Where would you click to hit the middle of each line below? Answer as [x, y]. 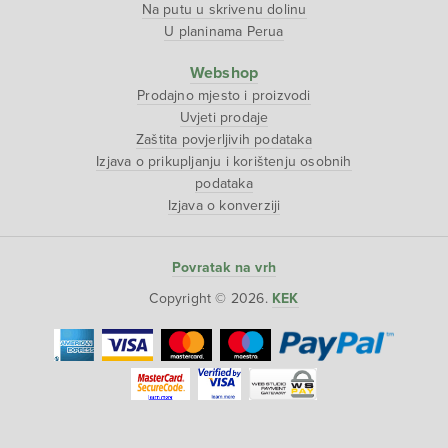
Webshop [224, 73]
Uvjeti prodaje [224, 118]
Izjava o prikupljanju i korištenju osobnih [224, 162]
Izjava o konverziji [224, 206]
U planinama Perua [224, 32]
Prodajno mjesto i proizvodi [224, 96]
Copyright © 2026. [210, 299]
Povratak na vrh [224, 268]
